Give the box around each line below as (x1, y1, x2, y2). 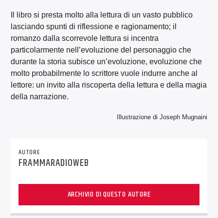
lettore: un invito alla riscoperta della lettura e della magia (11, 80, 207, 89)
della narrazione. (11, 92, 69, 101)
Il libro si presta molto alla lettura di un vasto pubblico (11, 10, 193, 19)
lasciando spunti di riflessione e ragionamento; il (11, 22, 177, 31)
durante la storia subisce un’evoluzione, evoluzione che (11, 57, 202, 66)
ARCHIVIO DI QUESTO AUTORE (67, 188, 151, 200)
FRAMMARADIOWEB (18, 155, 89, 171)
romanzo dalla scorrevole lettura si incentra (11, 34, 159, 42)
